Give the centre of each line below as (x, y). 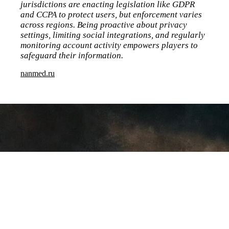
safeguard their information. (72, 55)
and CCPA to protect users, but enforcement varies (111, 15)
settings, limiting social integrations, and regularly (113, 35)
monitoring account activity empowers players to (109, 45)
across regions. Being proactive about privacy (104, 25)
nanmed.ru (38, 73)
